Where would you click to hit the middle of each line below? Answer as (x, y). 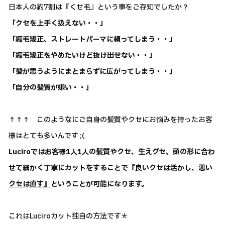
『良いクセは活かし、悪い (170, 168)
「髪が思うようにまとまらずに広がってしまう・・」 (92, 72)
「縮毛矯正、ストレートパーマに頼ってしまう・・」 (92, 40)
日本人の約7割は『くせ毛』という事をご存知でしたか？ (99, 8)
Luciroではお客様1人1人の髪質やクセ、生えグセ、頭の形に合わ (112, 152)
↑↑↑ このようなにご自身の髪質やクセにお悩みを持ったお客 (110, 120)
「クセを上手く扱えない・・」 (58, 24)
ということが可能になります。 (99, 184)
